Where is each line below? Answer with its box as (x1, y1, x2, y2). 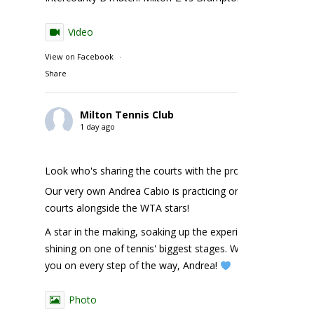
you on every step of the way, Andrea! (45, 259, 221, 273)
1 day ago (80, 121, 116, 132)
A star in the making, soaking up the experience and (45, 225, 280, 239)
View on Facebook (45, 51, 114, 62)
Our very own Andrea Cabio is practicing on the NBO (45, 184, 284, 198)
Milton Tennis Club (80, 108, 175, 122)
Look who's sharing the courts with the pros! (45, 164, 247, 178)
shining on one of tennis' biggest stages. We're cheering (45, 242, 298, 256)
